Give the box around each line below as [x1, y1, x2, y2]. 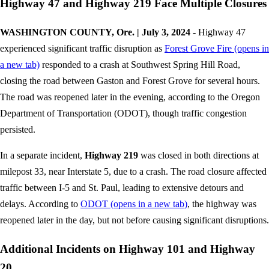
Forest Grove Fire [165, 43, 232, 54]
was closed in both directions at [138, 150, 259, 161]
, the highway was [187, 199, 256, 210]
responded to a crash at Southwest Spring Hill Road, [40, 59, 240, 70]
